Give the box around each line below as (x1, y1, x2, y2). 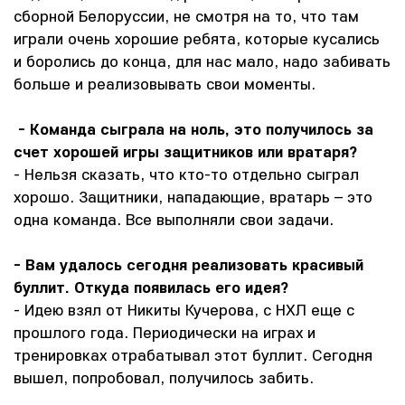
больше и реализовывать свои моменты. (14, 73, 316, 94)
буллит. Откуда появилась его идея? (14, 277, 288, 297)
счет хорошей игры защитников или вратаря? (14, 141, 357, 162)
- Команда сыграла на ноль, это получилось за (14, 118, 373, 139)
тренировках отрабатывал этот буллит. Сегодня (14, 344, 372, 365)
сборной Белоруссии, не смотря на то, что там (14, 5, 359, 26)
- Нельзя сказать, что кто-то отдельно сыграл (14, 164, 359, 184)
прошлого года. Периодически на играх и (14, 322, 316, 343)
